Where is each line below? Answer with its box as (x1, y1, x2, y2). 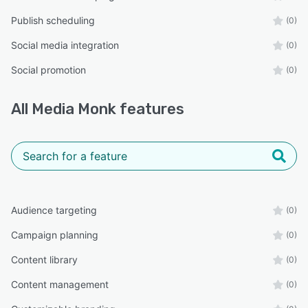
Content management (11, 278, 109, 290)
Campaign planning (11, 229, 98, 241)
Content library (11, 254, 78, 265)
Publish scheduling (11, 14, 95, 26)
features (116, 100, 184, 118)
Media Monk (32, 100, 116, 118)
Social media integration (11, 39, 119, 51)
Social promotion (11, 64, 86, 76)
